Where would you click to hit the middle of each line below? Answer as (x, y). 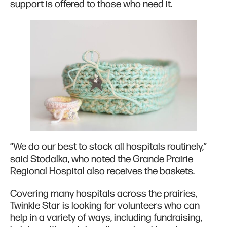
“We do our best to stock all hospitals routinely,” (108, 147)
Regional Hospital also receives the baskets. (102, 172)
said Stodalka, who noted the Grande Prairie (102, 159)
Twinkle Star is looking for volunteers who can (105, 206)
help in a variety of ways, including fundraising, (106, 218)
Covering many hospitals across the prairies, (104, 194)
